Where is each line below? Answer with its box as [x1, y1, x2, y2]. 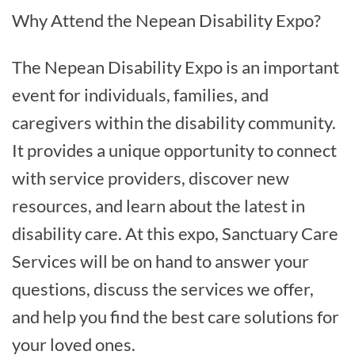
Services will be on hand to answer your [12, 250, 309, 272]
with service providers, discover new [12, 166, 289, 189]
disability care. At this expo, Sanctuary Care [12, 222, 338, 244]
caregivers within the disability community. [12, 111, 336, 133]
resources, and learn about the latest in [12, 194, 305, 216]
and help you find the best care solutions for [12, 305, 339, 327]
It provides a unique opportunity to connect [12, 139, 337, 161]
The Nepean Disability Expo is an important [12, 55, 339, 78]
